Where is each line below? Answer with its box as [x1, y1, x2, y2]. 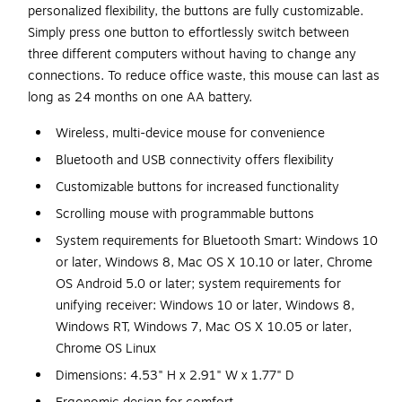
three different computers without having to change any [28, 45, 356, 65]
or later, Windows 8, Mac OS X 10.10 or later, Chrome [56, 253, 372, 273]
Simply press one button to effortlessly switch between [28, 23, 349, 43]
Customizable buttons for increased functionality [56, 178, 339, 197]
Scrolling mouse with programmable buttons [56, 205, 314, 224]
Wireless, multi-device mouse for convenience [56, 124, 325, 144]
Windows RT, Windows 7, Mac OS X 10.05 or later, [56, 318, 352, 337]
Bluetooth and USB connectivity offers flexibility [56, 151, 334, 170]
